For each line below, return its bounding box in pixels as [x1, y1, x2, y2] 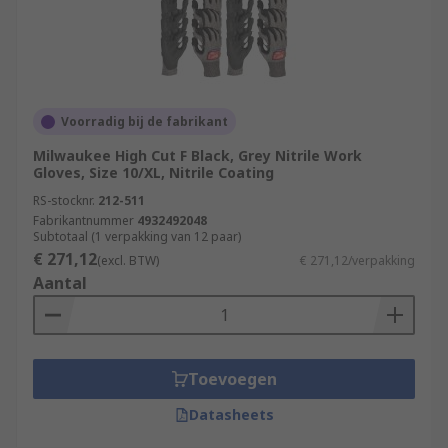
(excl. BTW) [97, 252, 159, 269]
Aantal [33, 272, 87, 294]
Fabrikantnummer [33, 212, 134, 229]
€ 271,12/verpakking [300, 252, 415, 269]
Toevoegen [187, 368, 277, 390]
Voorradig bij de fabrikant [61, 113, 228, 130]
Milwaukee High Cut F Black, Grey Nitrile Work [33, 146, 362, 165]
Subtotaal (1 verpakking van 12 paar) [33, 228, 241, 245]
